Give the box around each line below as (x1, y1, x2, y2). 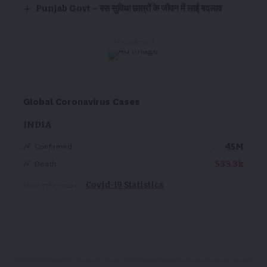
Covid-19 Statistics (86, 179, 163, 190)
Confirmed (35, 142, 72, 151)
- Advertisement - (108, 38, 159, 45)
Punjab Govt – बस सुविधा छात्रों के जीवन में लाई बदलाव (36, 2, 222, 14)
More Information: (23, 181, 82, 190)
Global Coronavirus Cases (23, 96, 140, 107)
